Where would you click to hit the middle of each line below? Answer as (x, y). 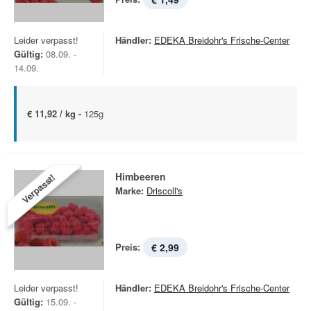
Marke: (129, 191)
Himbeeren (141, 176)
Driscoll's (165, 191)
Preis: (128, 247)
